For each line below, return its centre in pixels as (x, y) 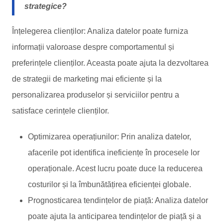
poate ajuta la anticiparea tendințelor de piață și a (114, 216)
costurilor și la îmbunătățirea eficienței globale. (110, 184)
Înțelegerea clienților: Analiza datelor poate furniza (100, 31)
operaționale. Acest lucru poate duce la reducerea (115, 168)
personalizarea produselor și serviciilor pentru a (96, 95)
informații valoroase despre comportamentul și (93, 47)
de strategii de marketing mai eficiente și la (87, 79)
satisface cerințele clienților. (60, 111)
